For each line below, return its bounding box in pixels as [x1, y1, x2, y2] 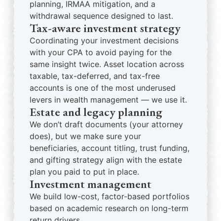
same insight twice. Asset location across [30, 59, 184, 69]
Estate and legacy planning [30, 104, 162, 119]
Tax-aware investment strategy [30, 20, 181, 36]
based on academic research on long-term [30, 203, 188, 213]
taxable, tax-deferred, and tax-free [30, 71, 160, 81]
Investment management [30, 176, 151, 191]
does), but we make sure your [30, 131, 141, 141]
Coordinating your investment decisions [30, 36, 179, 45]
